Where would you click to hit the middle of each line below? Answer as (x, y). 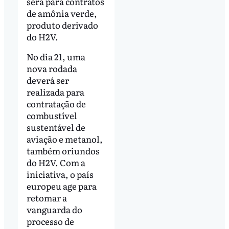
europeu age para (61, 186)
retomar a (47, 198)
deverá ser (48, 80)
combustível (52, 116)
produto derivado (62, 25)
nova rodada (52, 68)
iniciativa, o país (60, 174)
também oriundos (63, 151)
